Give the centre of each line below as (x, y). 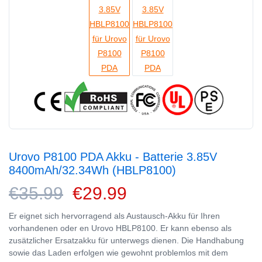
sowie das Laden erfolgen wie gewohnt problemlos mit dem (118, 252)
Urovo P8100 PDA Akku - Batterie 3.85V (113, 156)
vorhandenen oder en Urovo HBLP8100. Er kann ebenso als (120, 228)
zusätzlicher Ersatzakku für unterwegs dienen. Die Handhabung (126, 240)
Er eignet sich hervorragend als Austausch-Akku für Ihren (114, 216)
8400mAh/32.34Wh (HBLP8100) (92, 170)
